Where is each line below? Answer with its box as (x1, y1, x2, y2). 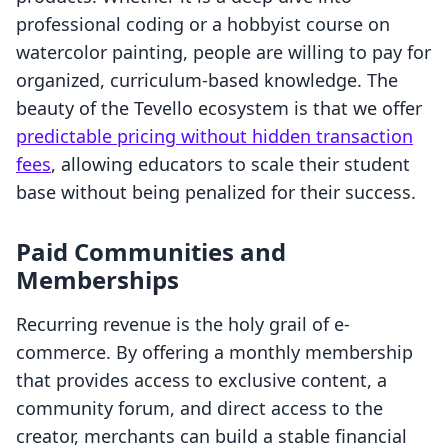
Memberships (16, 263, 179, 297)
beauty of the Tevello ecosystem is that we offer (16, 96, 422, 121)
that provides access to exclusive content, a (16, 368, 387, 393)
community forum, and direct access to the (16, 396, 383, 421)
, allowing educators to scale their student (51, 152, 410, 177)
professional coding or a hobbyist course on (16, 12, 390, 37)
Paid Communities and (16, 235, 286, 269)
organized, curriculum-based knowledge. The (16, 68, 398, 93)
